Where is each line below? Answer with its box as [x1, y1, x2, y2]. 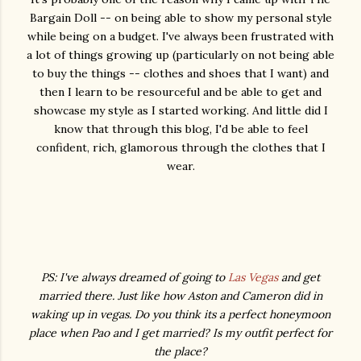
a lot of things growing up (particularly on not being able [27, 48, 334, 63]
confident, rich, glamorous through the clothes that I [35, 140, 326, 156]
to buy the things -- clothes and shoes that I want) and [32, 66, 329, 81]
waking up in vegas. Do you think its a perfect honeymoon [31, 307, 330, 322]
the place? [154, 344, 207, 359]
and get [278, 270, 320, 285]
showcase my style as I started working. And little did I [33, 103, 328, 118]
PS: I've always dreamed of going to [41, 270, 228, 285]
